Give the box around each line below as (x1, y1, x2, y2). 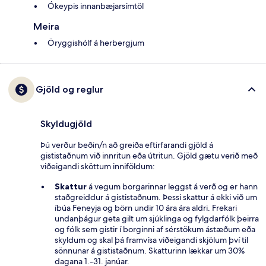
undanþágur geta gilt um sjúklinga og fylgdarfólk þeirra (55, 213, 259, 224)
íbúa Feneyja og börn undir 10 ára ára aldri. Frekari (55, 202, 237, 214)
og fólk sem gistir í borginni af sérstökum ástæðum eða (55, 224, 255, 235)
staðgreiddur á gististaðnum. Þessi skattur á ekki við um (55, 192, 257, 203)
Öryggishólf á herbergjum (47, 37, 144, 49)
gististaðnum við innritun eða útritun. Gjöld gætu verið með (40, 150, 258, 161)
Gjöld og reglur (36, 84, 103, 96)
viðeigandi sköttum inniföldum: (40, 161, 155, 172)
